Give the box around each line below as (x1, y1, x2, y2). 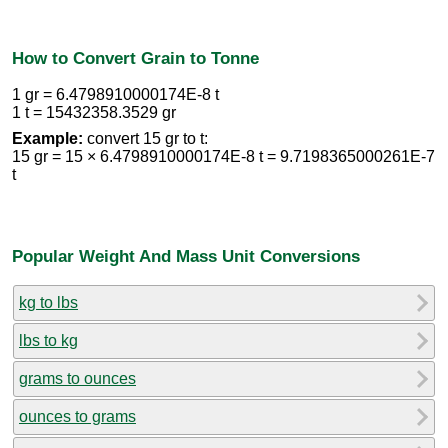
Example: (12, 130, 83, 148)
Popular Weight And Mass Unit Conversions (12, 245, 360, 266)
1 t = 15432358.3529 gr (12, 104, 176, 122)
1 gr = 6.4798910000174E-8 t (12, 86, 219, 104)
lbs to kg (19, 331, 78, 349)
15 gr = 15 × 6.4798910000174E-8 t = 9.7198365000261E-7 (12, 148, 435, 166)
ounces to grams (19, 407, 136, 425)
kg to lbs (19, 293, 78, 311)
